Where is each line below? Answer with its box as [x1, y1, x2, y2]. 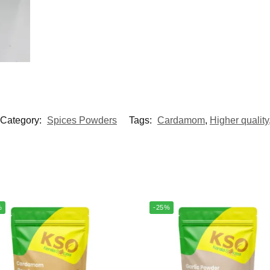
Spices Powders [47, 115, 117, 126]
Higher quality [210, 115, 269, 126]
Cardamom [157, 115, 205, 126]
